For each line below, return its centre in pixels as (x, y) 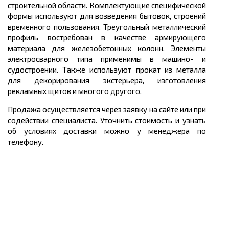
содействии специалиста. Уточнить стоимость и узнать (107, 120)
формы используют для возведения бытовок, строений (107, 16)
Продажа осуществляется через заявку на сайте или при (107, 109)
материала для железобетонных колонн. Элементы (107, 48)
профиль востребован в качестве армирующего (107, 37)
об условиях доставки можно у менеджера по (107, 131)
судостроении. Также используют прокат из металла (107, 69)
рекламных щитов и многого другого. (75, 91)
